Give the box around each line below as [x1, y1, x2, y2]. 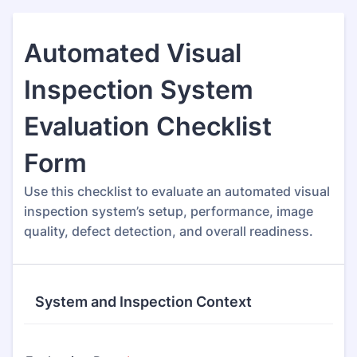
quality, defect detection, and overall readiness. [24, 223, 313, 239]
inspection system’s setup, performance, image [24, 203, 313, 219]
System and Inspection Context [35, 293, 252, 310]
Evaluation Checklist [24, 111, 272, 142]
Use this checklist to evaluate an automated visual [24, 183, 330, 199]
